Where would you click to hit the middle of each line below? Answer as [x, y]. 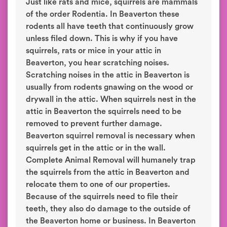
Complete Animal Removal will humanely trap [111, 160]
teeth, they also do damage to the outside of [108, 209]
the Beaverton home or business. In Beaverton [111, 221]
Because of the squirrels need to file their [102, 197]
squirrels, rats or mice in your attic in [93, 51]
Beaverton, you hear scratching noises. [98, 63]
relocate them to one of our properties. [98, 184]
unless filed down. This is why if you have [102, 39]
